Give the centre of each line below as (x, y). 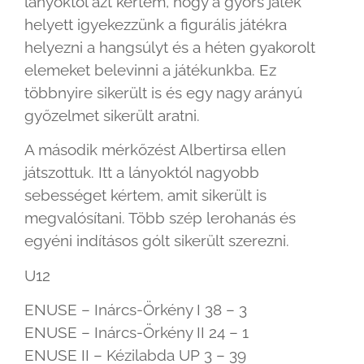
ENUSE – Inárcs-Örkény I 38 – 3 (136, 310)
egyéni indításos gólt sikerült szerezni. (157, 241)
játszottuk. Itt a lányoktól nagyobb (142, 173)
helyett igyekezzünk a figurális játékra (156, 24)
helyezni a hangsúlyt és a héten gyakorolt (170, 47)
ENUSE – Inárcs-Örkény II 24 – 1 (136, 333)
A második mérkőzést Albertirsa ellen (155, 150)
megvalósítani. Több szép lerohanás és (160, 218)
